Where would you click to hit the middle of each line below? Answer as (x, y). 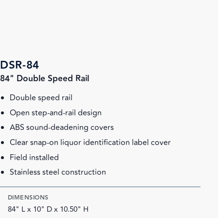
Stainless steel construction (58, 173)
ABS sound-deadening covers (62, 128)
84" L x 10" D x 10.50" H (48, 209)
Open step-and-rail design (56, 113)
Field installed (34, 157)
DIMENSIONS (28, 198)
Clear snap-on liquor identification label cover (90, 142)
